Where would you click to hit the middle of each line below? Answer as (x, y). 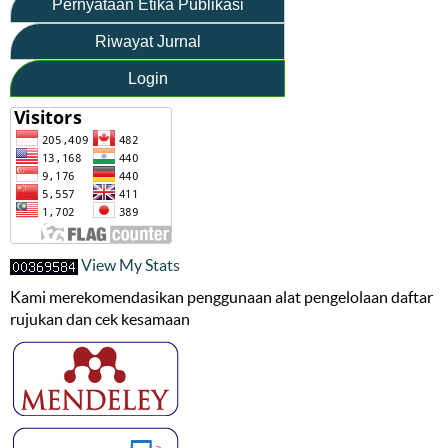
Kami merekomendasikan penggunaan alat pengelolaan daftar (221, 296)
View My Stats (130, 264)
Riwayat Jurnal (147, 41)
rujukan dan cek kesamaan (100, 318)
